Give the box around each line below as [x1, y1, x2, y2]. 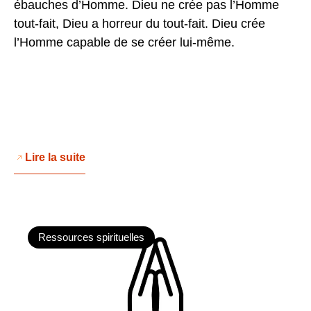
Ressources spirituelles [38, 231, 144, 244]
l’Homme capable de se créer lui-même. [14, 35, 235, 50]
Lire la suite [25, 151, 85, 163]
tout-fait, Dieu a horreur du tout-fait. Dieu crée [14, 17, 265, 31]
